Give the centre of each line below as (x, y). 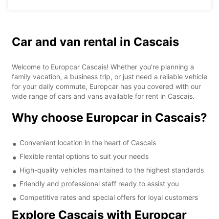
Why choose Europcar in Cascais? (109, 117)
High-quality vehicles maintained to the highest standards (112, 170)
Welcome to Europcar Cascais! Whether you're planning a (103, 66)
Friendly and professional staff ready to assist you (99, 183)
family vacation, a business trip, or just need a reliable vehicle (109, 76)
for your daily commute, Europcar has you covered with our (106, 86)
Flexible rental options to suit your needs (84, 156)
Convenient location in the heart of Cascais (88, 142)
